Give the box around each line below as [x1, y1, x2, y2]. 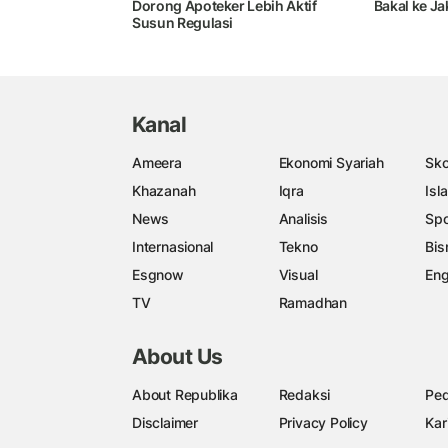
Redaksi [278, 386, 331, 404]
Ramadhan [278, 293, 347, 311]
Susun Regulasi [132, 14, 234, 32]
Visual [278, 265, 318, 283]
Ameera [132, 153, 182, 171]
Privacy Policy [278, 414, 368, 432]
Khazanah [132, 181, 196, 199]
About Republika [132, 386, 238, 404]
